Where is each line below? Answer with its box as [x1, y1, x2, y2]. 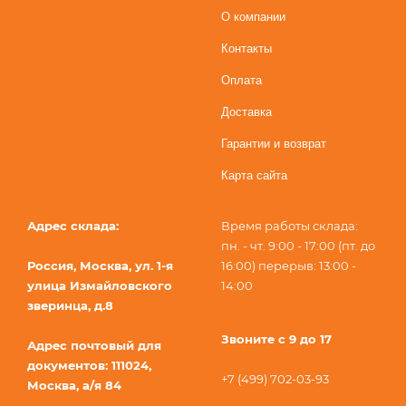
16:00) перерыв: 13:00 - [221, 257, 356, 273]
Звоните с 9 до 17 [221, 331, 332, 346]
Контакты [221, 41, 272, 55]
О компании [221, 9, 285, 24]
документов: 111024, [27, 357, 151, 372]
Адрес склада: [27, 217, 119, 233]
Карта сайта [221, 168, 287, 182]
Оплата [221, 72, 262, 87]
